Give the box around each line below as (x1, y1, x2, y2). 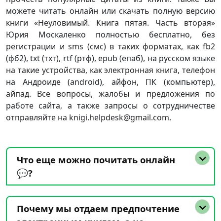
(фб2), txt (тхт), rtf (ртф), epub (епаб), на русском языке (6, 53, 215, 64)
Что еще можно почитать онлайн (17, 153, 175, 166)
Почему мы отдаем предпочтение (17, 202, 180, 215)
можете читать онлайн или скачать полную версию (6, 5, 215, 16)
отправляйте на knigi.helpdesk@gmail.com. (6, 112, 171, 123)
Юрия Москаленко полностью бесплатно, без (6, 29, 215, 40)
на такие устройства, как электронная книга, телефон (6, 65, 215, 75)
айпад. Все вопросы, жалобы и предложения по (6, 88, 215, 99)
